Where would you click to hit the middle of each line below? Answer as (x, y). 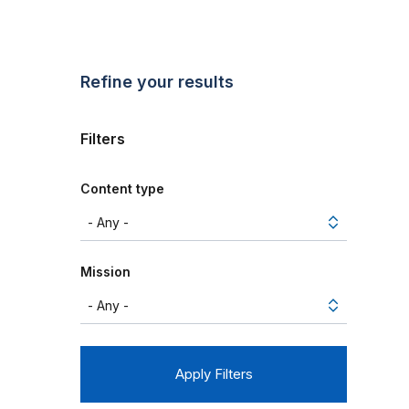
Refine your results (157, 82)
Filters (103, 139)
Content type (122, 189)
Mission (105, 272)
